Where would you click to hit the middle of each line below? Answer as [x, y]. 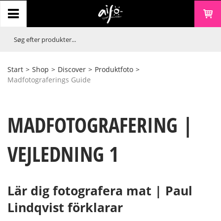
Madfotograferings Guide [49, 80]
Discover [72, 69]
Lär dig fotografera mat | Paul [100, 191]
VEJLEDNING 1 [63, 153]
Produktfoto [114, 69]
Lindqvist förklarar [65, 207]
